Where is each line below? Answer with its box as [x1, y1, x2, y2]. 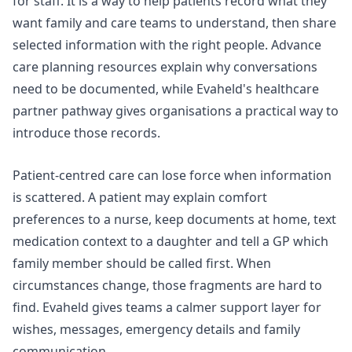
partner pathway [13, 102, 112, 120]
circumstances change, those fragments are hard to [13, 276, 322, 294]
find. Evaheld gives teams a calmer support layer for [13, 298, 321, 316]
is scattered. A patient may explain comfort [13, 188, 267, 206]
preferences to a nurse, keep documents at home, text [13, 210, 336, 228]
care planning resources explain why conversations [13, 58, 317, 76]
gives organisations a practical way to [112, 102, 339, 120]
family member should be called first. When [13, 254, 271, 272]
